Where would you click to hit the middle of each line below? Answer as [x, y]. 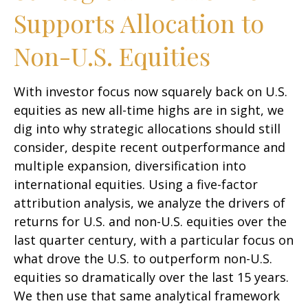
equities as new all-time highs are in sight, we [149, 110]
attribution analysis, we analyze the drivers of [150, 203]
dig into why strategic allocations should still [147, 129]
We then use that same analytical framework [147, 296]
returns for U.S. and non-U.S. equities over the [150, 221]
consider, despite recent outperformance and [150, 147]
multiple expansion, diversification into [130, 166]
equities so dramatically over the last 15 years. [151, 277]
